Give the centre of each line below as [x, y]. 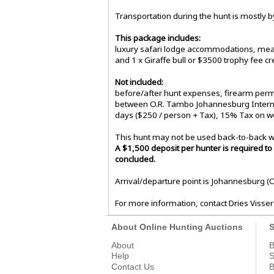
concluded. [135, 159]
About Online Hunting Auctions [177, 227]
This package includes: [158, 38]
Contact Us [133, 266]
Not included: [139, 82]
